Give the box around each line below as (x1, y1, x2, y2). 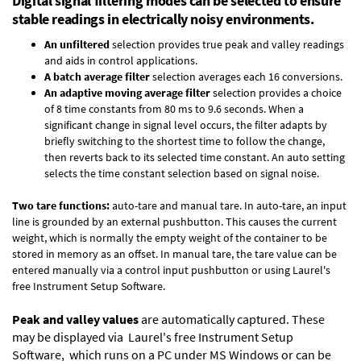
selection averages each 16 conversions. (150, 68, 342, 84)
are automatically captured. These (139, 310, 325, 327)
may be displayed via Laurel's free (12, 328, 198, 345)
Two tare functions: (12, 197, 110, 213)
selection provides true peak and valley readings (110, 36, 344, 52)
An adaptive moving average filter (44, 85, 210, 100)
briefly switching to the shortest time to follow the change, (44, 133, 325, 148)
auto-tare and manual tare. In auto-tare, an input (110, 197, 346, 213)
